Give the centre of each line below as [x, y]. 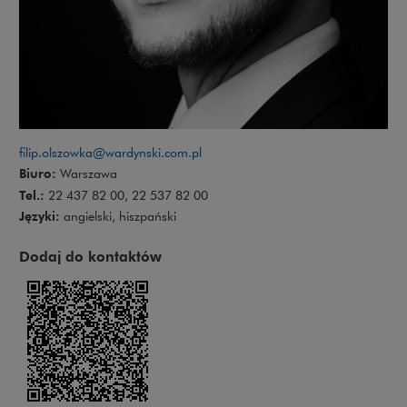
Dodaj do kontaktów [90, 256]
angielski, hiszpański [118, 216]
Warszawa [87, 174]
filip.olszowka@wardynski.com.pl [110, 153]
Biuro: [38, 174]
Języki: [40, 215]
